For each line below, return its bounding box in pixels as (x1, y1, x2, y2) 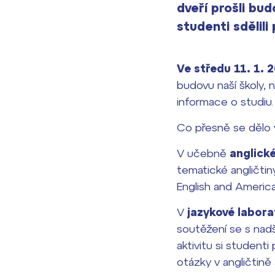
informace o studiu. (177, 95, 273, 108)
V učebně (177, 147, 230, 160)
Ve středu (177, 62, 231, 75)
